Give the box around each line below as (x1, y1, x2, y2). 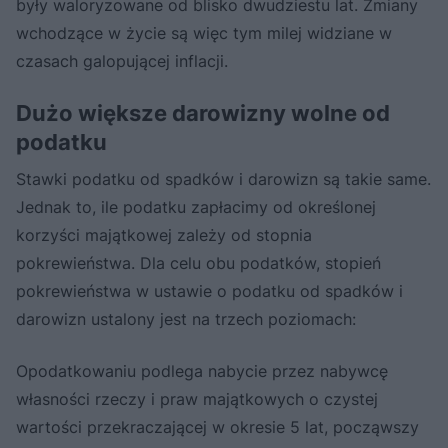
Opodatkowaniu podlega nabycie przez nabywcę (16, 360, 388, 381)
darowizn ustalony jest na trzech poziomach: (16, 308, 356, 329)
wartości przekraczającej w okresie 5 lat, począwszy (16, 416, 419, 437)
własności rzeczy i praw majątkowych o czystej (16, 388, 378, 409)
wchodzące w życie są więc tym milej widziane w (16, 22, 392, 43)
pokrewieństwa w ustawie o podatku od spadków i (16, 280, 403, 301)
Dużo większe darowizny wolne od (16, 99, 390, 126)
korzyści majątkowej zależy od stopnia (16, 224, 312, 245)
